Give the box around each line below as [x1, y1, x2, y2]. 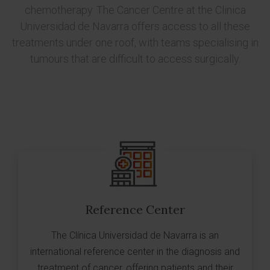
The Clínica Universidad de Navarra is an [51, 230, 219, 241]
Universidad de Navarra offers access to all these [20, 20, 250, 33]
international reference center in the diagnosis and [30, 246, 240, 257]
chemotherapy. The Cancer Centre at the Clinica [24, 4, 246, 16]
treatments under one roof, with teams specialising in [11, 36, 259, 49]
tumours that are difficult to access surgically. [30, 52, 240, 65]
